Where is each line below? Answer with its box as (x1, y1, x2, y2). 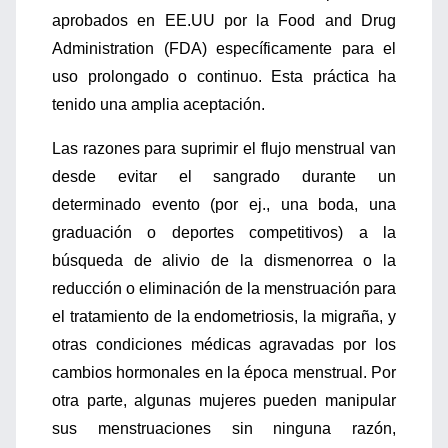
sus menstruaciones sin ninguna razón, (52, 420, 396, 437)
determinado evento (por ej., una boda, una (52, 196, 396, 213)
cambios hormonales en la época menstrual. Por (52, 364, 396, 381)
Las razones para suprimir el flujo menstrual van (52, 140, 396, 157)
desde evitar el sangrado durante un (52, 168, 396, 185)
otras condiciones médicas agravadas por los (52, 336, 396, 353)
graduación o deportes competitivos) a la (52, 224, 396, 241)
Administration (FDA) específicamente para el (52, 40, 396, 57)
